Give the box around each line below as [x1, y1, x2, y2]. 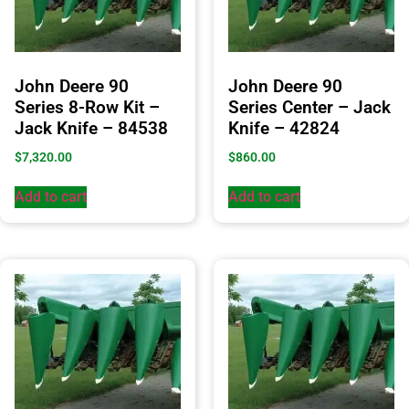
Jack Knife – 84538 [15, 117, 168, 139]
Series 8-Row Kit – [15, 96, 160, 118]
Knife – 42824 [228, 117, 340, 139]
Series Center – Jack [228, 96, 391, 118]
